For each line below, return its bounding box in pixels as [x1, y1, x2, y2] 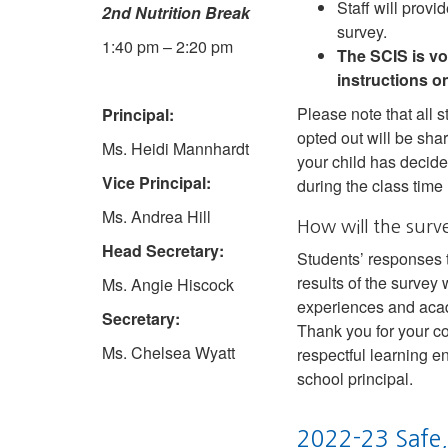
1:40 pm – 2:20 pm [102, 35, 233, 59]
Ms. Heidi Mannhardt [102, 137, 249, 161]
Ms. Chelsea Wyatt [102, 341, 235, 365]
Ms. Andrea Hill [102, 205, 211, 229]
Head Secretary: [102, 239, 224, 263]
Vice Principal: [102, 171, 211, 195]
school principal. [297, 367, 413, 390]
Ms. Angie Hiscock [102, 273, 234, 297]
